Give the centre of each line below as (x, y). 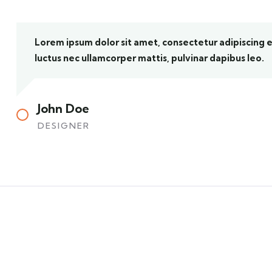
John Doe (63, 109)
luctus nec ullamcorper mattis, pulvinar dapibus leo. (149, 58)
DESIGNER (64, 126)
